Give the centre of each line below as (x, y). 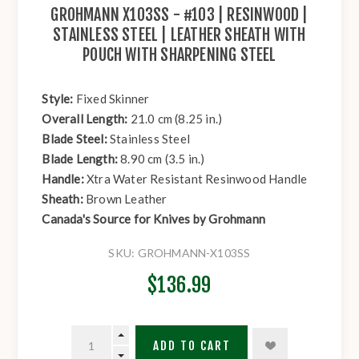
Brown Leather (127, 199)
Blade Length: (81, 159)
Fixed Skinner (113, 99)
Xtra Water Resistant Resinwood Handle (197, 179)
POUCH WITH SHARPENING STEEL (179, 55)
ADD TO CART (192, 345)
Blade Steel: (76, 139)
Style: (59, 99)
